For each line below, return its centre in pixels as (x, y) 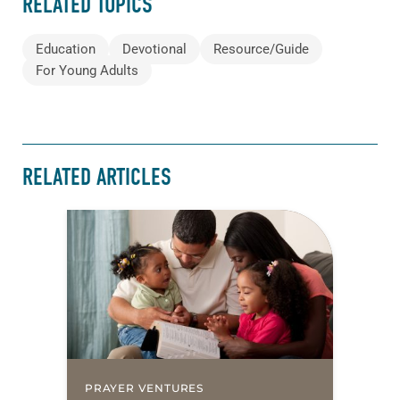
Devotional (154, 49)
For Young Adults (87, 70)
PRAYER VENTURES (144, 388)
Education (66, 49)
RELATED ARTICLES (97, 178)
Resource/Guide (261, 49)
